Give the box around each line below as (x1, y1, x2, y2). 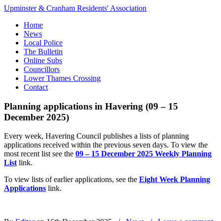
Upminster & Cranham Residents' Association (4, 4, 147, 12)
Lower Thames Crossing (24, 74, 101, 82)
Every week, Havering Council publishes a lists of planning (4, 132, 189, 141)
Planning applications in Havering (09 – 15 (4, 101, 178, 111)
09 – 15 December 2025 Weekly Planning (75, 149, 212, 158)
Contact (24, 83, 48, 91)
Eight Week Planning (139, 175, 210, 184)
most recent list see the (4, 149, 75, 158)
